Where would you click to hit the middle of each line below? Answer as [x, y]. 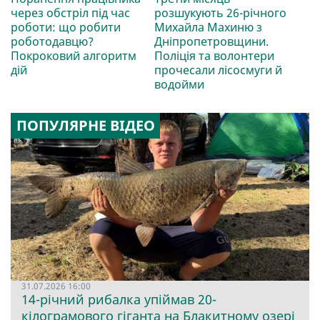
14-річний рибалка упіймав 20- [119, 300]
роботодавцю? [52, 42]
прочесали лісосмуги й [218, 70]
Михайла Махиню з [208, 27]
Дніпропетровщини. [211, 42]
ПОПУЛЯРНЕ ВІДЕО [85, 126]
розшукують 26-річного [220, 13]
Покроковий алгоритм [74, 56]
